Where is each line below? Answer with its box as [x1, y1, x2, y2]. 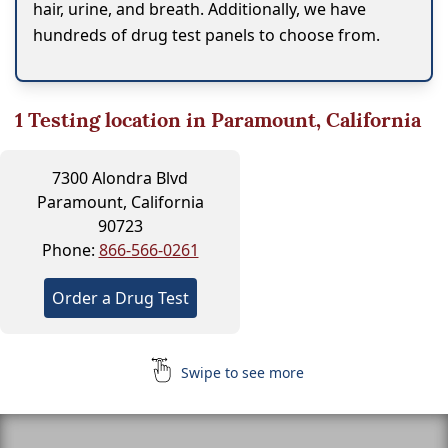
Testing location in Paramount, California [23, 106, 421, 133]
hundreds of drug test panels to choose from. [33, 23, 380, 46]
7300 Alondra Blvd [52, 166, 188, 189]
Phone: [41, 238, 99, 261]
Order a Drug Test [51, 286, 189, 309]
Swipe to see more [176, 362, 304, 382]
